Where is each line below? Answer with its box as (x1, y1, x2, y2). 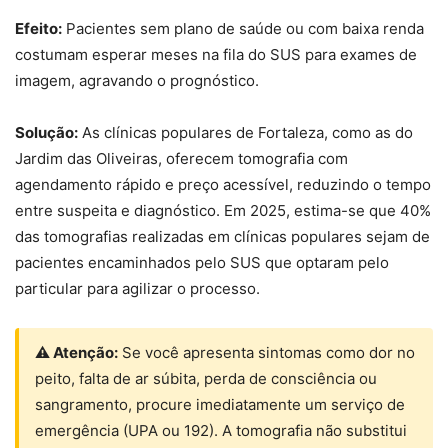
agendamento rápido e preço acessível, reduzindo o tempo (15, 175, 431, 195)
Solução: (15, 123, 78, 143)
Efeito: (15, 19, 62, 39)
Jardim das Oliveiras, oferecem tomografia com (15, 149, 348, 169)
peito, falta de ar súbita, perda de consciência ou (35, 369, 377, 389)
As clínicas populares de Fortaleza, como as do (78, 123, 413, 143)
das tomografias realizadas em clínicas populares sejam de (15, 227, 430, 247)
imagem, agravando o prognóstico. (15, 71, 259, 91)
